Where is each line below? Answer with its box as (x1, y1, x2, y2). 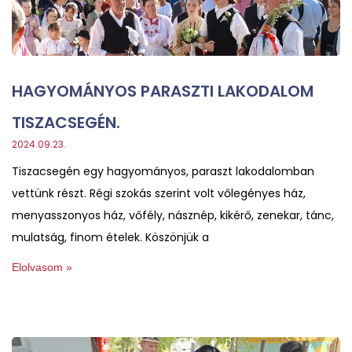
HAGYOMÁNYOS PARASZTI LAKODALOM (12, 79, 313, 102)
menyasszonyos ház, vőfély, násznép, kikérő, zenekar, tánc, (12, 207, 334, 223)
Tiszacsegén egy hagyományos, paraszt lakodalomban (12, 163, 314, 179)
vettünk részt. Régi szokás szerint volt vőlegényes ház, (12, 185, 306, 201)
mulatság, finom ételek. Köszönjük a (12, 229, 209, 245)
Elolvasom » (12, 260, 72, 273)
